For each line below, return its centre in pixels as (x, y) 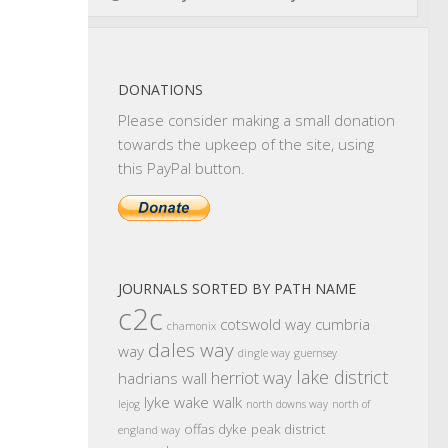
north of (351, 404)
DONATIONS (160, 89)
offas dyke (215, 429)
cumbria (342, 324)
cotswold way (265, 324)
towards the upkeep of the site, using (246, 144)
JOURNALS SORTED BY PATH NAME (237, 288)
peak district (288, 429)
